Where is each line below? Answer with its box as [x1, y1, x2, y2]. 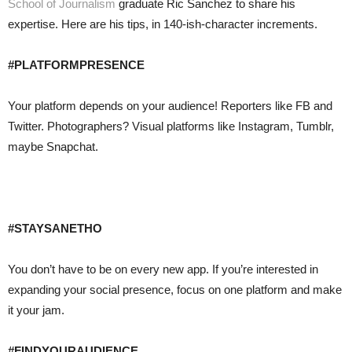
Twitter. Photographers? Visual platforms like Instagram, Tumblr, [8, 119, 334, 134]
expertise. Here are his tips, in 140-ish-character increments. [8, 17, 317, 31]
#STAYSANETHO [8, 222, 102, 236]
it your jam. [8, 303, 64, 317]
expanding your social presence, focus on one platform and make [8, 283, 342, 297]
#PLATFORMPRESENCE [8, 58, 145, 72]
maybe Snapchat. [8, 140, 98, 154]
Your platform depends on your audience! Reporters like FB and [8, 99, 332, 113]
